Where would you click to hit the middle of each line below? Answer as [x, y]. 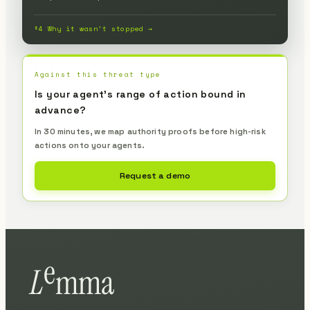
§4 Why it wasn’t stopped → [93, 29]
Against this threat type [98, 74]
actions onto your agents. [90, 145]
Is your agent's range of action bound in [140, 94]
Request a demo [155, 176]
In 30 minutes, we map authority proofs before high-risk [150, 131]
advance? [61, 110]
